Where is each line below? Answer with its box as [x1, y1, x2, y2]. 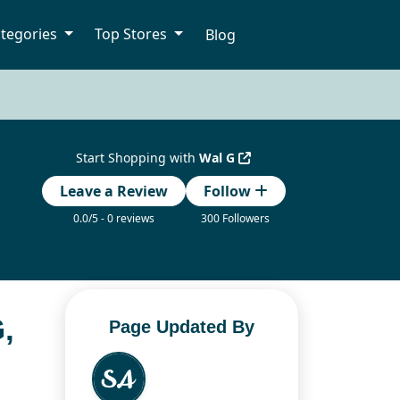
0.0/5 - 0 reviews [72, 211, 154, 227]
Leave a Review [59, 181, 168, 202]
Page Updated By [109, 317, 254, 337]
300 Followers [201, 211, 271, 227]
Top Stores [95, 24, 171, 45]
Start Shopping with [76, 149, 200, 167]
